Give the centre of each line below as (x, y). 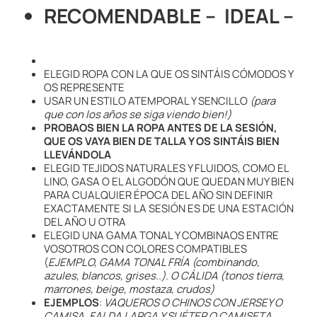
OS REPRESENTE (85, 88)
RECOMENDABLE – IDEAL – (169, 16)
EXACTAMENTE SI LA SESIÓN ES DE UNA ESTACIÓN (169, 209)
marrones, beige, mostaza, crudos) (129, 289)
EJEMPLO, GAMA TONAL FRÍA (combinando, (154, 263)
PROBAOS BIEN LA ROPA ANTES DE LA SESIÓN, (161, 128)
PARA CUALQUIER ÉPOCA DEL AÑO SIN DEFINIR (158, 195)
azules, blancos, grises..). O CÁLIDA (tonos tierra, (164, 276)
